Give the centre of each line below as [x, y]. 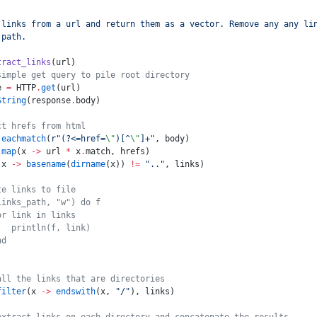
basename [44, 164]
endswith [73, 292]
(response [48, 100]
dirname [88, 164]
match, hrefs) [118, 151]
